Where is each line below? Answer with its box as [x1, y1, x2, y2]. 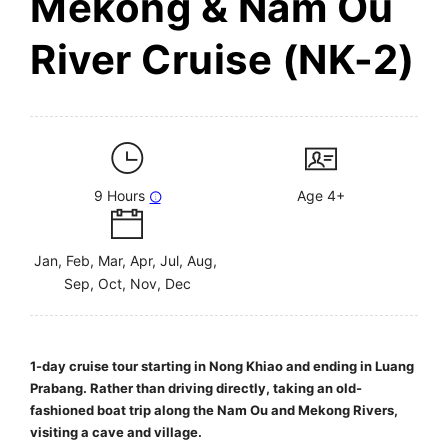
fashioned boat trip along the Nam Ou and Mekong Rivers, [30, 402, 398, 419]
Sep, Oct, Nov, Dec [63, 275, 191, 293]
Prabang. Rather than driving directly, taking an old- [30, 380, 362, 397]
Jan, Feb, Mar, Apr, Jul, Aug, [33, 252, 221, 270]
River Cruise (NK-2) [30, 35, 415, 85]
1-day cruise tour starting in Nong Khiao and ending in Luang [30, 358, 414, 375]
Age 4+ [297, 187, 345, 205]
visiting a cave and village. [30, 424, 202, 441]
